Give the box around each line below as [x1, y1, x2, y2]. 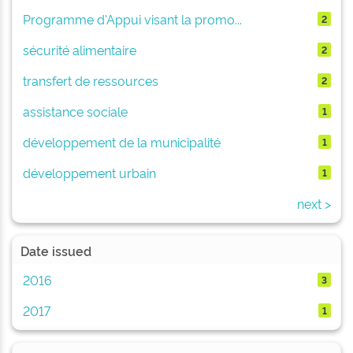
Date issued [20, 242, 91, 259]
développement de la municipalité [22, 132, 221, 150]
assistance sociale [22, 102, 128, 120]
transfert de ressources [22, 71, 158, 89]
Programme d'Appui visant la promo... [22, 9, 242, 28]
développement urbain [22, 163, 156, 181]
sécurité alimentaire [22, 40, 136, 58]
